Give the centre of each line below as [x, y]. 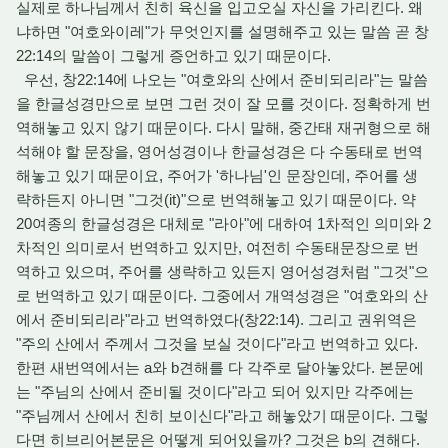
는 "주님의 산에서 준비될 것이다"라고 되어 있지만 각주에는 [215, 391]
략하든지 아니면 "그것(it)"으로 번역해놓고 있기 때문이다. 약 [216, 199]
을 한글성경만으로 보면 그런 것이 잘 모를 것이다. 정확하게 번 [223, 103]
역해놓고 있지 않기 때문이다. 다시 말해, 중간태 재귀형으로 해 [223, 127]
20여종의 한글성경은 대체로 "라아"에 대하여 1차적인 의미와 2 [223, 223]
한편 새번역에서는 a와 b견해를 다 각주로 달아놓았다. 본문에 [220, 367]
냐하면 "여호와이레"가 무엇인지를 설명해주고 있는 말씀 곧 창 [222, 31]
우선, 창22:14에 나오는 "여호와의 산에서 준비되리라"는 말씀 [222, 79]
